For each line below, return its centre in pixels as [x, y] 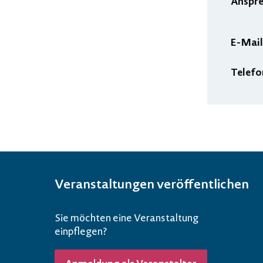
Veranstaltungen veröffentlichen [152, 183]
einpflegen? [81, 231]
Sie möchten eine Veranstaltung [127, 217]
